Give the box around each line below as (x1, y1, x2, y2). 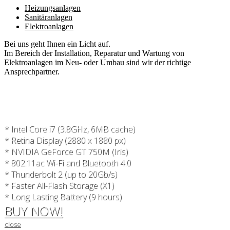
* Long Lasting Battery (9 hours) (4, 191, 122, 203)
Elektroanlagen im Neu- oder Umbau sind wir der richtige (4, 58, 191, 67)
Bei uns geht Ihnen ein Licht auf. (4, 40, 110, 49)
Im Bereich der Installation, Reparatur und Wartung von (4, 49, 184, 58)
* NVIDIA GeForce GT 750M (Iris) (4, 146, 128, 158)
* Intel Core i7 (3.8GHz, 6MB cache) (4, 123, 135, 135)
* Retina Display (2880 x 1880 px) (4, 135, 125, 146)
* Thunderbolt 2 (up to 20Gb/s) (4, 168, 117, 180)
